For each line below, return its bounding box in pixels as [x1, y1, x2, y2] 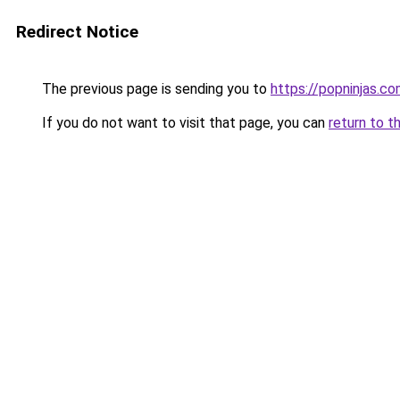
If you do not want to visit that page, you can [38, 114, 329, 131]
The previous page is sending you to [38, 80, 271, 97]
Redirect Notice [16, 21, 138, 42]
